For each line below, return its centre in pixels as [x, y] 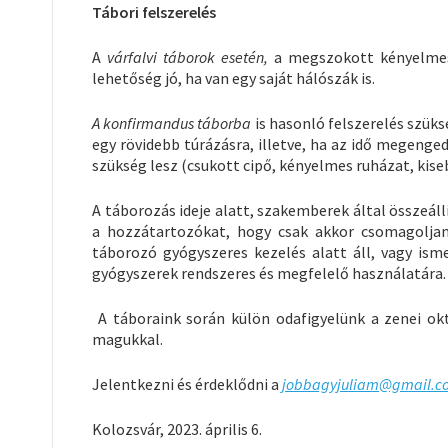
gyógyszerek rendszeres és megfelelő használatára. [269, 272]
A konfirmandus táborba [172, 122]
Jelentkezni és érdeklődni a [187, 383]
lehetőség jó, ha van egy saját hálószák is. [233, 77]
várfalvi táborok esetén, [187, 56]
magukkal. [127, 338]
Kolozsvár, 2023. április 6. [177, 428]
